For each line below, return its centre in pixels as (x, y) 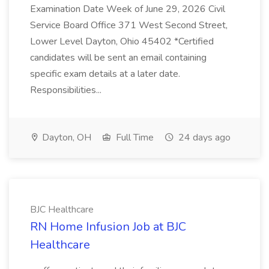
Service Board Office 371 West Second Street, (129, 25)
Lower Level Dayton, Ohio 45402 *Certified (122, 41)
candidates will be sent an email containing (118, 58)
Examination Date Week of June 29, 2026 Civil (128, 9)
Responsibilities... (66, 90)
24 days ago (203, 138)
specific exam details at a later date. (105, 74)
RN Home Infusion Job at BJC (108, 227)
